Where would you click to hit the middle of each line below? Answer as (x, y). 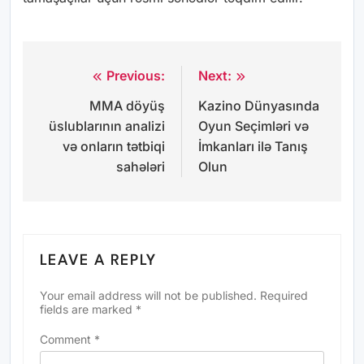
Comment (67, 339)
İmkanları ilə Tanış (253, 146)
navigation (82, 108)
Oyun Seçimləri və (253, 126)
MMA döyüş (127, 105)
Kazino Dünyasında (259, 105)
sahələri (141, 166)
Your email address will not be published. (148, 295)
